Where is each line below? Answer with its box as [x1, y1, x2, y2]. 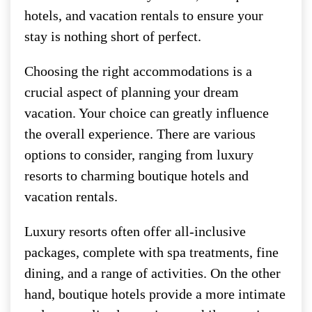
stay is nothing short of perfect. [24, 28, 201, 44]
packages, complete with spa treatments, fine [24, 244, 279, 260]
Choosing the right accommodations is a [24, 63, 252, 79]
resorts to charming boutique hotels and [24, 167, 249, 183]
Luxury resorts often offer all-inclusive [24, 223, 246, 239]
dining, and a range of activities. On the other [24, 265, 281, 281]
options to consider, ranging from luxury [24, 146, 253, 162]
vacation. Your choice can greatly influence [24, 104, 269, 120]
